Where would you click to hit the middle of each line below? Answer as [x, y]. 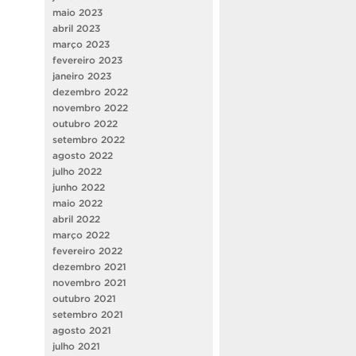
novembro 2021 [89, 282]
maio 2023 [77, 12]
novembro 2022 [90, 107]
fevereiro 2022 [87, 250]
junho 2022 [79, 187]
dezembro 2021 [89, 266]
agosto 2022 [83, 155]
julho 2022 [77, 171]
